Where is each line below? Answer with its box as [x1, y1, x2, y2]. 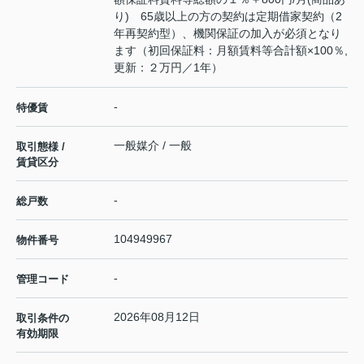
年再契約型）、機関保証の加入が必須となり [114, 27, 341, 41]
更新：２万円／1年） [114, 61, 223, 75]
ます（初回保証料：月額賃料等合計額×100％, [114, 44, 348, 58]
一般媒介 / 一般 [114, 139, 192, 153]
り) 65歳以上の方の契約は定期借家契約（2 [114, 10, 342, 24]
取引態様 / [16, 141, 65, 154]
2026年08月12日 [114, 310, 200, 324]
